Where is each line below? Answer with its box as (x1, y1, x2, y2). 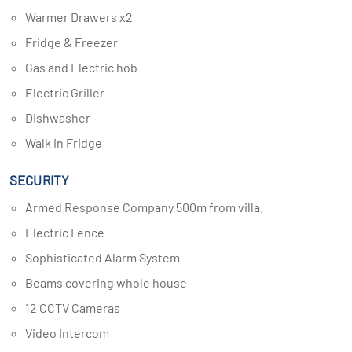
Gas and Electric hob (33, 60, 137, 75)
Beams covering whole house (33, 275, 187, 290)
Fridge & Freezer (32, 35, 118, 49)
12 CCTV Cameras (30, 300, 120, 315)
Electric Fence (33, 225, 104, 240)
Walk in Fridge (35, 135, 102, 150)
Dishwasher (33, 110, 90, 125)
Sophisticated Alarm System (32, 250, 180, 265)
